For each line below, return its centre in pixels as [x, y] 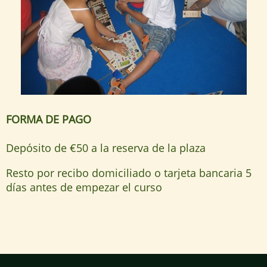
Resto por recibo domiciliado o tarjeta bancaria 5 [129, 173]
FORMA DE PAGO [49, 119]
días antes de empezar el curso [84, 187]
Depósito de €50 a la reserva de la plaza [106, 148]
